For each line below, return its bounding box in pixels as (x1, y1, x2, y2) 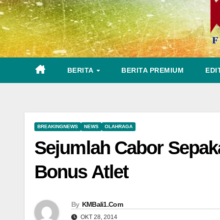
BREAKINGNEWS (37, 124, 78, 129)
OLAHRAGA (105, 124, 133, 129)
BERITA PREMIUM (121, 66, 184, 74)
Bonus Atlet (34, 162, 129, 182)
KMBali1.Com (82, 200, 123, 209)
